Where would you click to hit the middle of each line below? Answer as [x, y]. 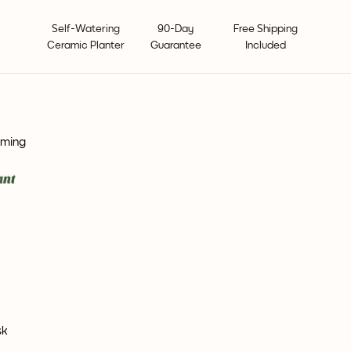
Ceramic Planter [85, 45]
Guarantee [175, 45]
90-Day [175, 29]
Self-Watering [85, 29]
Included [266, 45]
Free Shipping [266, 29]
